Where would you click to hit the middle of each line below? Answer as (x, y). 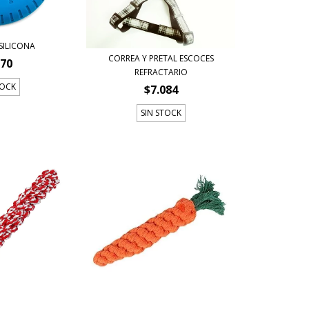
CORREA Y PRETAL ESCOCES (161, 58)
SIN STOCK (161, 112)
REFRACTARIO (161, 72)
